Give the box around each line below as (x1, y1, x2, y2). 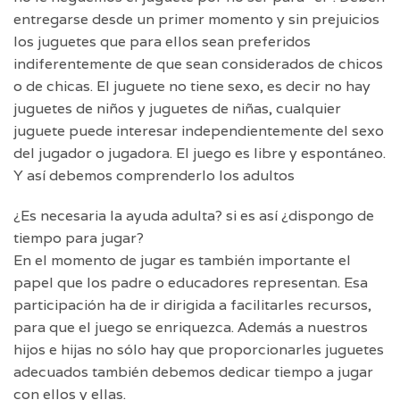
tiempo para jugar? (13, 229, 144, 248)
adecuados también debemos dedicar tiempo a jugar (13, 362, 373, 382)
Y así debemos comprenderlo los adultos (13, 166, 295, 186)
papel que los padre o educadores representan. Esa (13, 273, 368, 293)
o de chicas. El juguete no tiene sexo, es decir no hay (13, 77, 371, 96)
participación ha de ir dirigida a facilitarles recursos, (13, 296, 371, 315)
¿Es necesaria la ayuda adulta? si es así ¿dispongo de (13, 206, 374, 226)
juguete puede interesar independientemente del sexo (13, 121, 384, 141)
